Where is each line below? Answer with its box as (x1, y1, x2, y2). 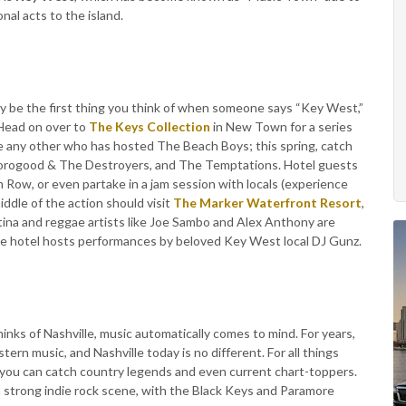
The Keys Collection (89, 119, 210, 134)
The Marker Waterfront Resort (173, 195, 362, 210)
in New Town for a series (210, 119, 353, 134)
